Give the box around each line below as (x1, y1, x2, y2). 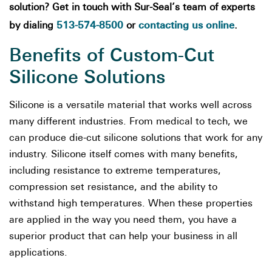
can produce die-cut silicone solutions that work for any (9, 134, 262, 143)
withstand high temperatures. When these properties (9, 199, 253, 209)
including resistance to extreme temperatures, (9, 166, 221, 176)
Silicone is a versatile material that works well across (9, 101, 252, 110)
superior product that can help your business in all (9, 232, 237, 242)
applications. (9, 248, 67, 258)
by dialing (9, 21, 56, 31)
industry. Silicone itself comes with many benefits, (9, 150, 238, 160)
